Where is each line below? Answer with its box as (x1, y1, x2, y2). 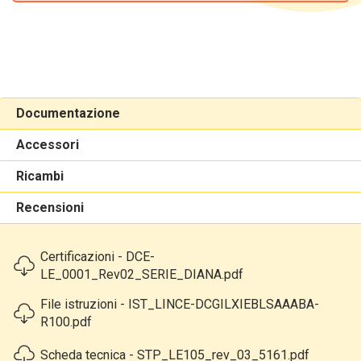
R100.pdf (40, 314, 92, 330)
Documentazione (16, 106, 120, 121)
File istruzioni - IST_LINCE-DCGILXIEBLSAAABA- (40, 297, 319, 312)
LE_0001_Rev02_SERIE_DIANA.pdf (40, 267, 243, 282)
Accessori (16, 137, 79, 152)
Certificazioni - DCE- (40, 249, 155, 264)
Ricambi (16, 168, 64, 184)
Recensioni (16, 200, 84, 215)
